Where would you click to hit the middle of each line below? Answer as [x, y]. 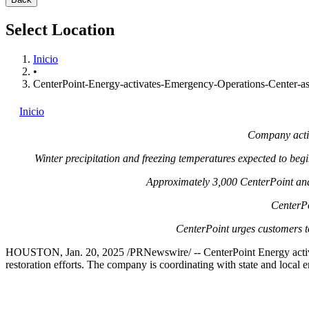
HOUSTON [33, 252]
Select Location [60, 29]
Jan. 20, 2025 [95, 252]
